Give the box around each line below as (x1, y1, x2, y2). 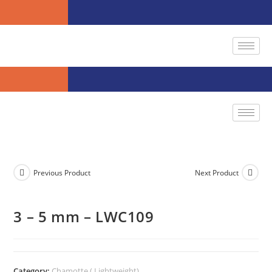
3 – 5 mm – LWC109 (13, 206, 154, 226)
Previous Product (33, 167, 91, 178)
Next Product (194, 167, 239, 178)
